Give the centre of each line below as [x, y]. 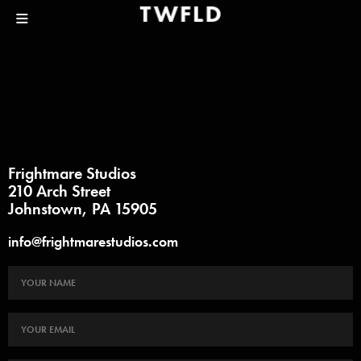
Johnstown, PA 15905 [83, 209]
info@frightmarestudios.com [93, 241]
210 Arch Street [59, 191]
